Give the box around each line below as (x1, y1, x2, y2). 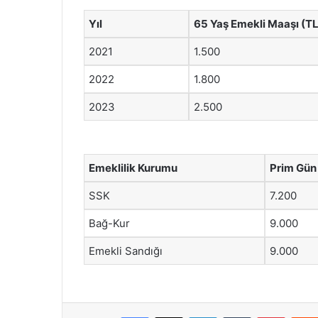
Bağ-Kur (89, 216, 130, 230)
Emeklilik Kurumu (89, 161, 177, 175)
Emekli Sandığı (89, 244, 163, 258)
